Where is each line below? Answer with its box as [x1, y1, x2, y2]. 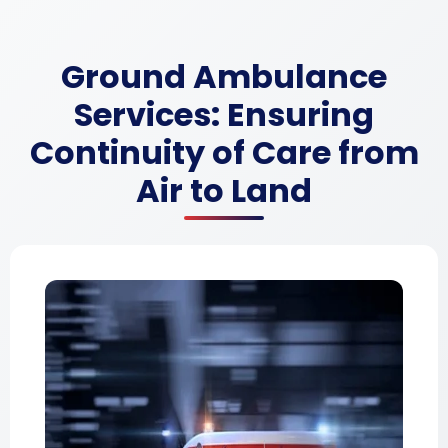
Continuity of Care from [29, 130, 419, 175]
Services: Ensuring [74, 92, 374, 137]
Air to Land [136, 168, 312, 213]
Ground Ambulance [61, 54, 387, 99]
